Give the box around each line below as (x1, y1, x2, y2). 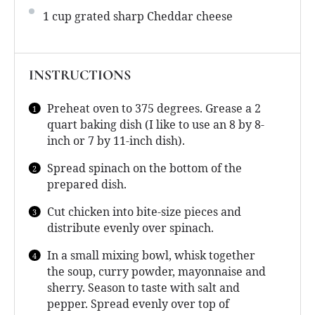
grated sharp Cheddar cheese (72, 8, 233, 25)
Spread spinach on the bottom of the (47, 160, 243, 176)
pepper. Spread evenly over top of (47, 296, 230, 312)
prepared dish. (47, 176, 127, 193)
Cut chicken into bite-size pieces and (47, 204, 242, 220)
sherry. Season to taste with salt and (47, 280, 240, 296)
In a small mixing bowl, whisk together (47, 247, 256, 264)
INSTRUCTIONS (29, 67, 131, 84)
